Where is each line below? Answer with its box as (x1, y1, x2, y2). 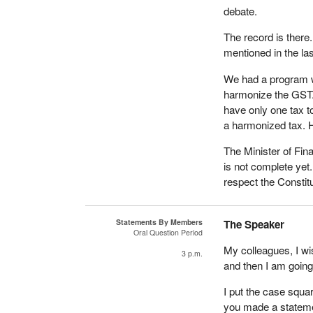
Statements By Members (116, 216, 203, 227)
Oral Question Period (133, 226, 203, 238)
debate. (224, 3, 258, 19)
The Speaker (224, 216, 285, 232)
